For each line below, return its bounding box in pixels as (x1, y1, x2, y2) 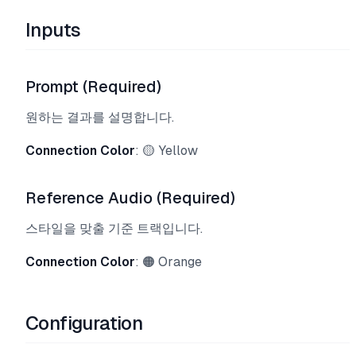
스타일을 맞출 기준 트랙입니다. (25, 221, 203, 236)
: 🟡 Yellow (135, 143, 198, 158)
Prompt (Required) (25, 78, 161, 95)
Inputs (25, 19, 81, 41)
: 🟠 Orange (135, 254, 202, 269)
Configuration (25, 312, 143, 334)
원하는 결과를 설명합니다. (25, 110, 174, 125)
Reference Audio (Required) (25, 189, 235, 207)
